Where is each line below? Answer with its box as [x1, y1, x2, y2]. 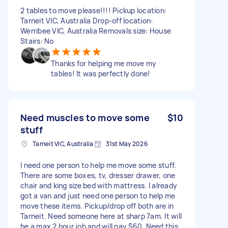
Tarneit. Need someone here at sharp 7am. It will [20, 211, 182, 221]
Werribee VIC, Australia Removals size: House [20, 25, 171, 36]
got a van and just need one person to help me [20, 190, 176, 201]
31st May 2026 [105, 139, 148, 148]
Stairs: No [20, 36, 54, 46]
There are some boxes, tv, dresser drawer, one [20, 170, 176, 180]
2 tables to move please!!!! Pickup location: [20, 5, 166, 15]
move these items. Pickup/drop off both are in [20, 201, 174, 211]
